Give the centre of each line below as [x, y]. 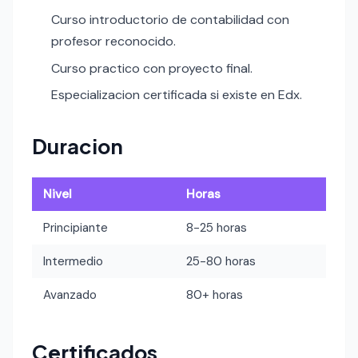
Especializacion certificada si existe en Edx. [177, 94]
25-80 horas [221, 261]
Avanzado [70, 294]
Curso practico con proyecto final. [152, 68]
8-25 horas [217, 227]
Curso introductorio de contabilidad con [170, 20]
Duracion [78, 145]
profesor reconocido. [113, 42]
